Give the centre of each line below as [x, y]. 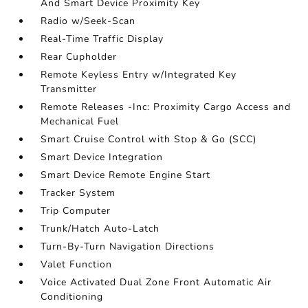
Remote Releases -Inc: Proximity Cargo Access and [166, 107]
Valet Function [77, 265]
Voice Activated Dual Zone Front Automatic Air [156, 283]
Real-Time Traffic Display [102, 39]
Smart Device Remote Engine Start [126, 175]
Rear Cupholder [79, 57]
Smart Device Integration [102, 157]
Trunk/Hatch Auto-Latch [100, 229]
